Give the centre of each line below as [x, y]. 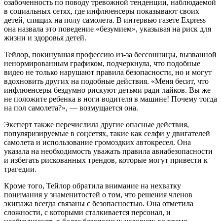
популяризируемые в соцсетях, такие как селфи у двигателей [107, 133]
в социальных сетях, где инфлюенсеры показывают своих [102, 11]
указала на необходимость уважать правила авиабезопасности [108, 151]
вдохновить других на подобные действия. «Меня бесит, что [106, 81]
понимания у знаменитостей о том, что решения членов [98, 194]
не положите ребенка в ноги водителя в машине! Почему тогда [110, 99]
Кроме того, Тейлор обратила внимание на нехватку [92, 185]
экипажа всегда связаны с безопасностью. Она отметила [99, 203]
